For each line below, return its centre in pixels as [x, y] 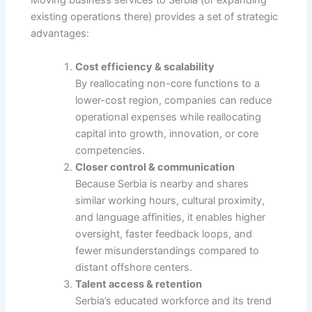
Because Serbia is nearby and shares [162, 184]
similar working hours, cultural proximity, [170, 200]
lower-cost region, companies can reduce [174, 100]
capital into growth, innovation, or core [167, 133]
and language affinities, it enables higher [171, 217]
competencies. [110, 150]
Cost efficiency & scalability [145, 67]
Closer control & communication [155, 167]
